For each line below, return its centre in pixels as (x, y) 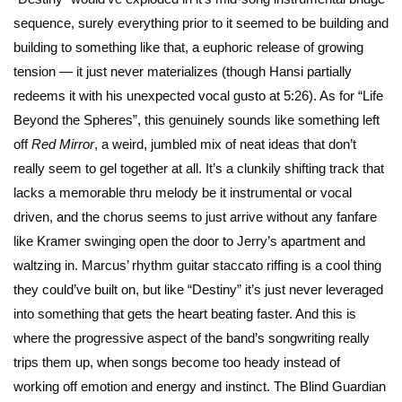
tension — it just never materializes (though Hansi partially (183, 72)
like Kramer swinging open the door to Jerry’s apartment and (189, 241)
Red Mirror (63, 144)
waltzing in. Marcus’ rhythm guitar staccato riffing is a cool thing (197, 266)
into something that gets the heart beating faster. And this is (185, 314)
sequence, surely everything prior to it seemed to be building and (201, 23)
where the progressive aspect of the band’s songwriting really (192, 338)
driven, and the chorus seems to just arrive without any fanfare (195, 217)
